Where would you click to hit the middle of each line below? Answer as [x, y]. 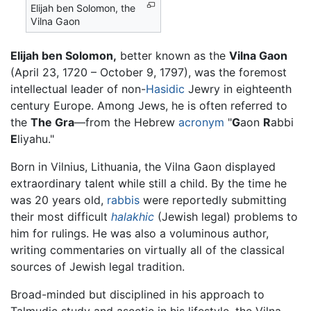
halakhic [133, 216]
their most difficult [61, 216]
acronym [201, 122]
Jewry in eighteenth [238, 89]
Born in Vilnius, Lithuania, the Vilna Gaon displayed [143, 166]
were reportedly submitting [213, 200]
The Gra [52, 122]
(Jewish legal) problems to [226, 216]
